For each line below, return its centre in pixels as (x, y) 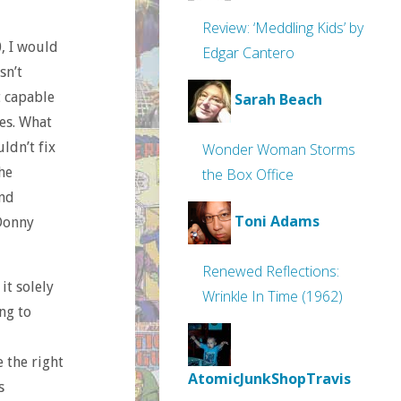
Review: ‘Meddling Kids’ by (283, 28)
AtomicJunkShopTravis (269, 379)
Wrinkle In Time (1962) (273, 296)
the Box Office (248, 175)
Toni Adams (277, 222)
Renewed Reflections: (271, 271)
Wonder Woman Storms (279, 149)
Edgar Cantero (248, 53)
